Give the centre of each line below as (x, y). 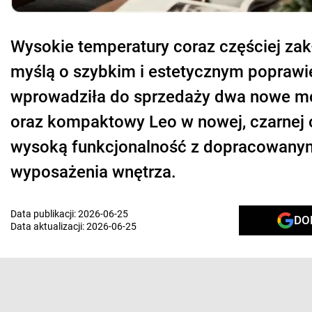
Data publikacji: (44, 214)
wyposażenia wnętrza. (93, 172)
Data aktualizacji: (48, 227)
